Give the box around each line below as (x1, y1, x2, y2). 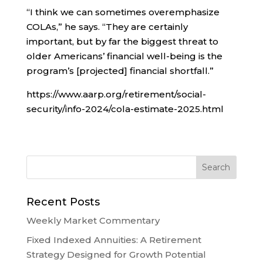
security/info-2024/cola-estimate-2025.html (26, 103, 224, 115)
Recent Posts (26, 195, 100, 209)
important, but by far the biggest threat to (26, 36, 218, 48)
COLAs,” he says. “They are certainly (26, 21, 188, 33)
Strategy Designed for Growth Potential (26, 248, 206, 260)
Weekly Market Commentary (26, 215, 160, 227)
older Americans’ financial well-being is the (26, 50, 222, 62)
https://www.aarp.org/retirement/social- (26, 89, 206, 100)
